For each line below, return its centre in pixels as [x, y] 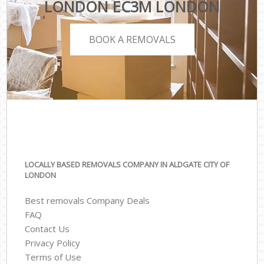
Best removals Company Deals [88, 200]
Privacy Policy [53, 242]
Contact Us [47, 228]
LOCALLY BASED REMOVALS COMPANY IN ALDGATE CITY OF [127, 165]
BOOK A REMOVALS [132, 39]
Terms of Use [53, 257]
